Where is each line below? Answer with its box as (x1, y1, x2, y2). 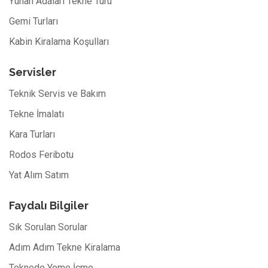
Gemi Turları (9, 15, 58, 27)
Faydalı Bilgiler (9, 199, 89, 212)
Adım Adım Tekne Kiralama (9, 241, 120, 253)
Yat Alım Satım (9, 169, 69, 181)
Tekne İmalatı (9, 108, 64, 120)
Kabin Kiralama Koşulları (9, 35, 109, 47)
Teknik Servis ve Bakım (9, 87, 106, 99)
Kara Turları (9, 128, 55, 140)
